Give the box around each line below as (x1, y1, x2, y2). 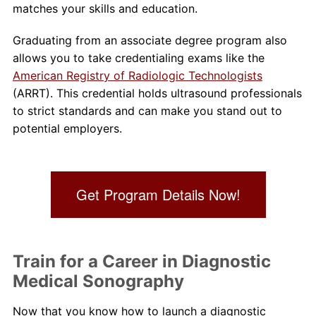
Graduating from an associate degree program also (12, 33, 287, 48)
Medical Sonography (12, 271, 184, 292)
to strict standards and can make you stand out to (12, 104, 282, 119)
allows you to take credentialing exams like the (12, 51, 265, 66)
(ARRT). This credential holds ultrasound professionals (12, 86, 302, 101)
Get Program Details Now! (75, 184, 241, 205)
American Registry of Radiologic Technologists (12, 68, 262, 83)
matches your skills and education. (12, 1, 197, 16)
